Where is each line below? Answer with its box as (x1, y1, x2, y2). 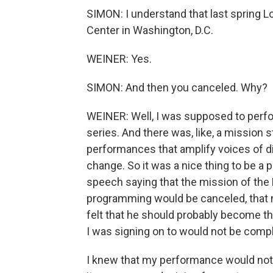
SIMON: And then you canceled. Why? (87, 81, 268, 94)
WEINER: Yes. (87, 52, 152, 65)
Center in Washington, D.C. (87, 24, 213, 37)
